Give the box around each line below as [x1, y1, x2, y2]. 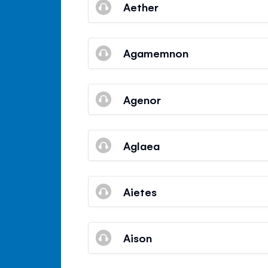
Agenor [123, 92, 162, 106]
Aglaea [123, 138, 160, 153]
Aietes [123, 184, 157, 199]
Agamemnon [123, 45, 189, 60]
